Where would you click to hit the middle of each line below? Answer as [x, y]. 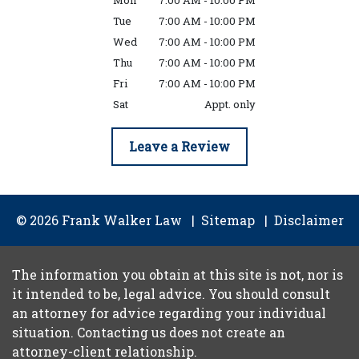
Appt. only [230, 105]
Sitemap [228, 220]
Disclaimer [309, 220]
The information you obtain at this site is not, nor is [177, 275]
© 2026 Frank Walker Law [99, 220]
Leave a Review [179, 147]
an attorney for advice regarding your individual [169, 313]
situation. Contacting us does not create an [149, 333]
